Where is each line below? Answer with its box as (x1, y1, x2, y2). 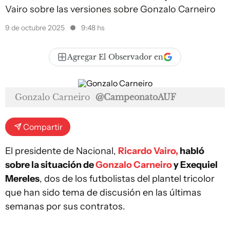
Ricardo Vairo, (118, 145, 178, 157)
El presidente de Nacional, (5, 145, 118, 157)
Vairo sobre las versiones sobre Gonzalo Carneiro (5, 4, 216, 15)
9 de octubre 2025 (5, 23, 66, 32)
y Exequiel (172, 159, 218, 170)
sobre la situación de (5, 159, 95, 170)
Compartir (23, 122, 63, 132)
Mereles (5, 173, 40, 184)
